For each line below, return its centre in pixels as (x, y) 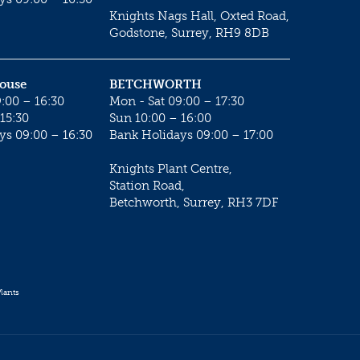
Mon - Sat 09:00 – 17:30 (177, 101)
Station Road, (147, 185)
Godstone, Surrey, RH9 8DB (189, 33)
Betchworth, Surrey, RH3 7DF (194, 202)
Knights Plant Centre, (171, 168)
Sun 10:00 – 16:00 (160, 118)
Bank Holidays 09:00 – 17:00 (191, 135)
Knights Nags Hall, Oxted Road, (199, 16)
